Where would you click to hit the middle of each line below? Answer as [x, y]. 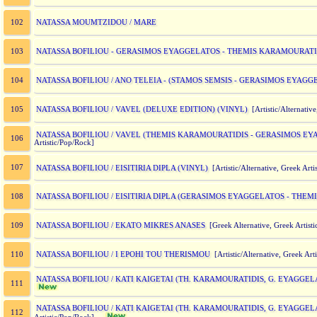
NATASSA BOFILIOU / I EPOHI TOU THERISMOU [123, 254]
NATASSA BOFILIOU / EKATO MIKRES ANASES [121, 225]
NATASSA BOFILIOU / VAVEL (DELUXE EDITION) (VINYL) [142, 109]
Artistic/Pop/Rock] [64, 143]
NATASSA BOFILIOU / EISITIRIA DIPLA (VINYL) [122, 168]
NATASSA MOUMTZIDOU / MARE [96, 22]
